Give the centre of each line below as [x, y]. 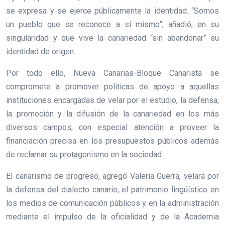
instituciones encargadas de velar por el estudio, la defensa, [113, 100]
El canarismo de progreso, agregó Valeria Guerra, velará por [113, 176]
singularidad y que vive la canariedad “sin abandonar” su [113, 38]
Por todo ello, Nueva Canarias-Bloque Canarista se [113, 73]
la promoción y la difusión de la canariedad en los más [113, 114]
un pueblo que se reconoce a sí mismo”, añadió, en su [113, 25]
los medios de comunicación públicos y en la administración [113, 203]
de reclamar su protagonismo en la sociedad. [85, 155]
